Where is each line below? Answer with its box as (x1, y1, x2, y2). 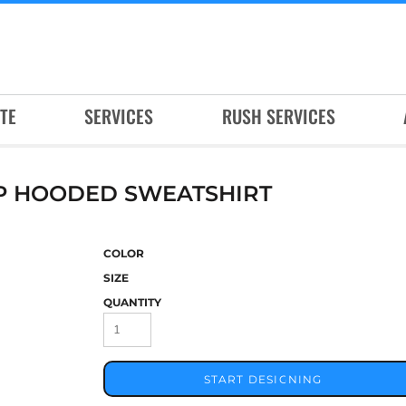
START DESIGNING (203, 372, 323, 387)
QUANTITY (103, 295, 161, 309)
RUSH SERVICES (221, 102, 335, 130)
